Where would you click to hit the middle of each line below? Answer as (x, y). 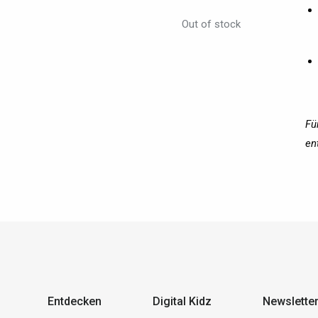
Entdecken (75, 301)
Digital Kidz (182, 301)
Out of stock (211, 24)
